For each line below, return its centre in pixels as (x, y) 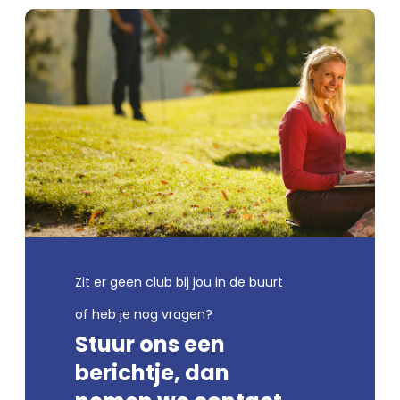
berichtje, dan (152, 372)
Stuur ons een (150, 344)
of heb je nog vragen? (144, 314)
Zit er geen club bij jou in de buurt (179, 282)
